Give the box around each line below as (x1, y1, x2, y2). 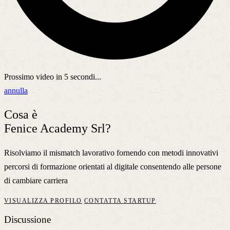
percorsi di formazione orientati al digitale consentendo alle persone (4, 162, 221, 171)
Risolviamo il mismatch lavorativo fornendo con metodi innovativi (4, 148, 218, 157)
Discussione (4, 214, 51, 225)
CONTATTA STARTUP (84, 197, 156, 204)
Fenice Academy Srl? (4, 121, 111, 135)
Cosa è (4, 107, 37, 121)
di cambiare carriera (4, 176, 68, 185)
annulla (4, 86, 28, 95)
